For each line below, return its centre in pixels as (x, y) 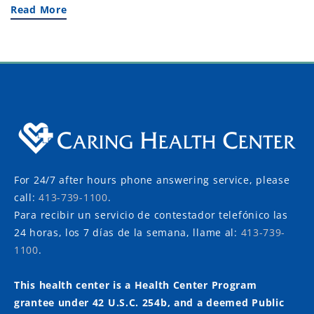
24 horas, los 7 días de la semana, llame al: (128, 232)
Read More (39, 9)
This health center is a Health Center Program (136, 285)
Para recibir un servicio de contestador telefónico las (151, 215)
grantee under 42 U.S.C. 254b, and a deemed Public (149, 302)
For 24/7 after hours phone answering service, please (152, 180)
